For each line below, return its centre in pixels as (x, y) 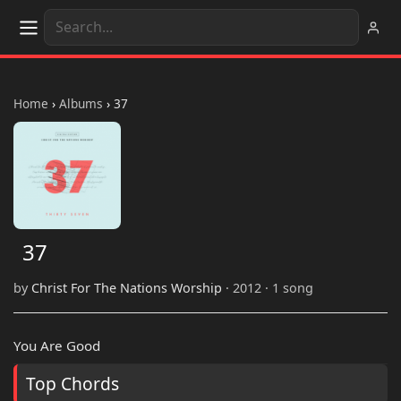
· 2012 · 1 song (268, 288)
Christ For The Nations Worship (127, 288)
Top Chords (73, 384)
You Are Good (57, 346)
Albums (81, 103)
